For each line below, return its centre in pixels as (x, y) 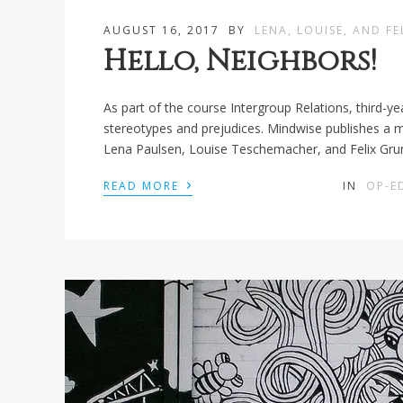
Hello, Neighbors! (241, 61)
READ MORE (144, 185)
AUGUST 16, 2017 (162, 30)
